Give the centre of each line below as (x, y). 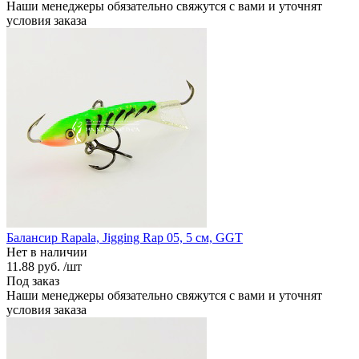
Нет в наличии (47, 252)
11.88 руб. (33, 266)
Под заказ (33, 280)
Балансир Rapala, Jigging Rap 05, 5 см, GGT (125, 237)
